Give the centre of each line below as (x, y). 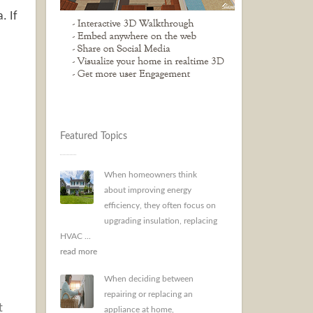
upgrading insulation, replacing (161, 221)
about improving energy (148, 190)
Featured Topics (94, 136)
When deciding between (149, 279)
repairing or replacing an (148, 294)
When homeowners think (151, 175)
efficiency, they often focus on (160, 205)
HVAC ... (75, 236)
